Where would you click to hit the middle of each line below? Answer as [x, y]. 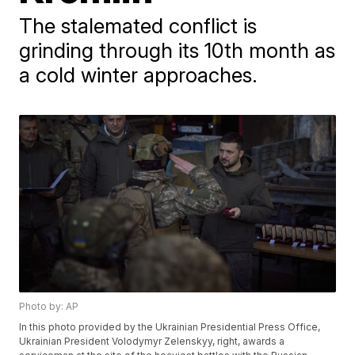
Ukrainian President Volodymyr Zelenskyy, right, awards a [152, 342]
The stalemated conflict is [138, 26]
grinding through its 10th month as [177, 50]
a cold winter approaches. [139, 75]
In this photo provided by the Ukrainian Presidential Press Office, [170, 327]
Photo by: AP [49, 307]
